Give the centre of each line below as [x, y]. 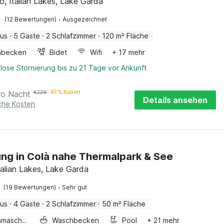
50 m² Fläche [124, 204]
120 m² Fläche [125, 36]
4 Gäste [27, 204]
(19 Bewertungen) [30, 187]
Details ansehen [175, 100]
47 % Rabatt [66, 92]
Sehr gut [75, 187]
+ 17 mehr [129, 52]
